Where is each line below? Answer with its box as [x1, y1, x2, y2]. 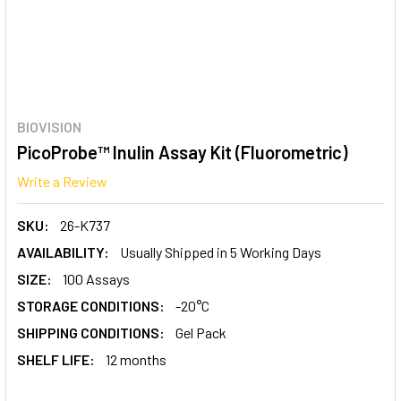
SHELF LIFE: [17, 350, 95, 368]
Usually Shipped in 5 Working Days [120, 243, 321, 260]
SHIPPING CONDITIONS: [17, 323, 165, 341]
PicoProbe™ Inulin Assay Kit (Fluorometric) [17, 141, 347, 163]
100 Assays [63, 269, 130, 287]
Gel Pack [175, 323, 226, 341]
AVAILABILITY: [17, 243, 109, 260]
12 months [106, 350, 166, 368]
